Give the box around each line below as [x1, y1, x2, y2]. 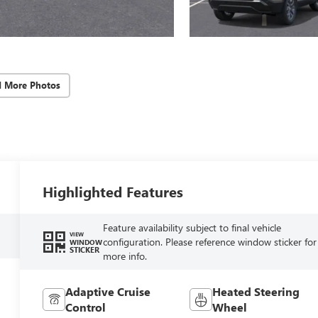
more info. [102, 248, 147, 263]
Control [65, 300, 106, 315]
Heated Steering [212, 284, 300, 300]
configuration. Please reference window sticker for [102, 234, 317, 248]
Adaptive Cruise [65, 284, 151, 300]
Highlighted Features [43, 181, 184, 201]
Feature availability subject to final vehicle [102, 220, 281, 234]
